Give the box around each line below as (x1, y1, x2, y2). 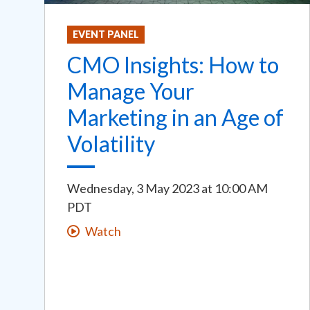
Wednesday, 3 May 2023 (67, 181, 199, 197)
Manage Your (67, 77, 194, 105)
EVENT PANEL (73, 28, 139, 41)
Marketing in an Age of (67, 104, 284, 131)
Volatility (67, 130, 155, 158)
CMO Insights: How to (67, 51, 279, 79)
